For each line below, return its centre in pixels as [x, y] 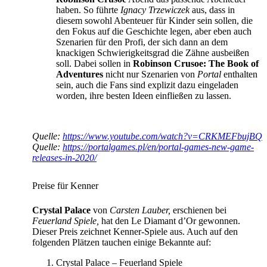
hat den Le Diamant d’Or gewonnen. [170, 221]
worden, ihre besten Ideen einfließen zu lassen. [144, 96]
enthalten [239, 74]
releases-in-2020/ [64, 158]
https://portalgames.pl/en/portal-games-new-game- [158, 147]
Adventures [80, 74]
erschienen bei [198, 210]
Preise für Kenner [65, 186]
